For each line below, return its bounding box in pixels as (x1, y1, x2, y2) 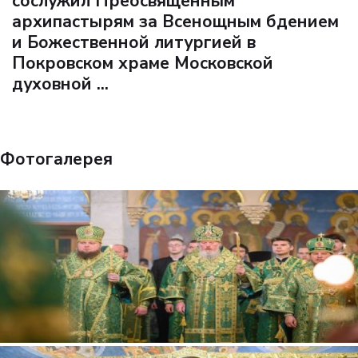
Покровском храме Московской (12, 52, 273, 75)
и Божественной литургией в (12, 31, 256, 54)
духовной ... (12, 73, 109, 96)
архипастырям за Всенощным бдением (12, 10, 339, 34)
